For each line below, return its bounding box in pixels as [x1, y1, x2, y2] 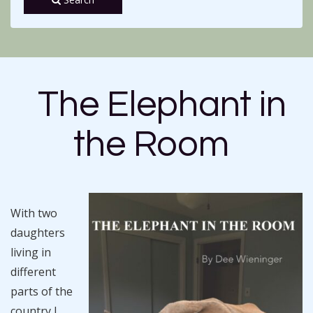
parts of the [10, 284, 73, 299]
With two [10, 205, 57, 221]
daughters [10, 225, 65, 240]
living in [10, 245, 51, 260]
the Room [73, 126, 229, 163]
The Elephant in [37, 86, 286, 124]
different [10, 264, 56, 279]
